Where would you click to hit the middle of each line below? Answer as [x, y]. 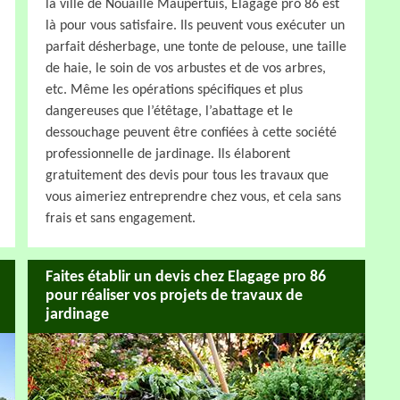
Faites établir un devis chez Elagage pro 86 [186, 278]
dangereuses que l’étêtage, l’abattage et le [169, 111]
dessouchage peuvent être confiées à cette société [191, 133]
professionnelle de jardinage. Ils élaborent [168, 154]
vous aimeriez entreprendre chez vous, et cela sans [193, 197]
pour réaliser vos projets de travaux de [174, 296]
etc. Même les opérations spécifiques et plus [174, 90]
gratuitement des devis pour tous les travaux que [187, 175]
